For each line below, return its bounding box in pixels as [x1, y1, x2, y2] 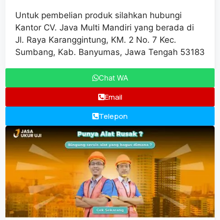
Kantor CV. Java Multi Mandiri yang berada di [15, 23, 194, 33]
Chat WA [98, 73, 128, 83]
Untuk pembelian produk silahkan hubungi [15, 10, 182, 21]
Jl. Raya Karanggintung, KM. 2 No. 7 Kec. [15, 35, 176, 45]
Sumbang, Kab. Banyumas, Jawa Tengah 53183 [15, 47, 205, 57]
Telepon [99, 111, 128, 122]
